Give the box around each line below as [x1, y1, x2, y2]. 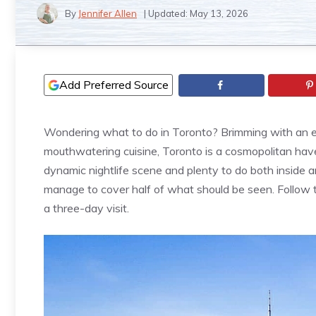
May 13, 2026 [190, 7, 248, 19]
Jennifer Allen [78, 7, 137, 19]
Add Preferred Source [59, 78, 169, 92]
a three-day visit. [44, 201, 129, 216]
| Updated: [144, 7, 190, 19]
